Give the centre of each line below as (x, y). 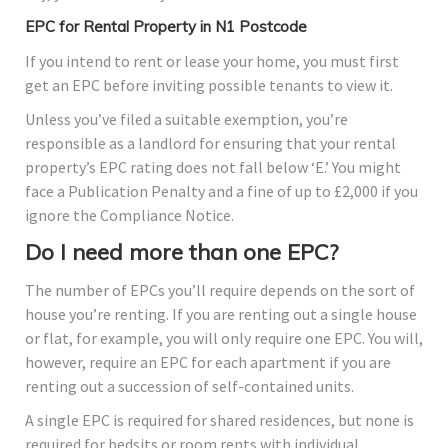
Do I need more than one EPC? (181, 252)
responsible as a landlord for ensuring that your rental (210, 143)
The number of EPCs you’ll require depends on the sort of (220, 290)
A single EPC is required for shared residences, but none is (219, 420)
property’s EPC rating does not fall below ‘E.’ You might (213, 167)
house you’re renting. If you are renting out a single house (221, 314)
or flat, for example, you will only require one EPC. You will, (224, 338)
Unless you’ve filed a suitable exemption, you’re (186, 119)
